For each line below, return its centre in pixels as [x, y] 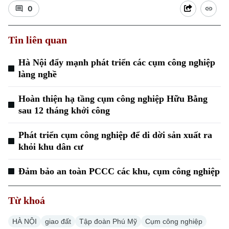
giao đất [58, 221]
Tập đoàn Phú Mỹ [108, 221]
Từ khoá [27, 200]
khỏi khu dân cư [51, 147]
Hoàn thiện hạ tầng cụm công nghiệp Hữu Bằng [113, 99]
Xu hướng [22, 74]
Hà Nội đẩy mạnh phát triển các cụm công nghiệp [117, 62]
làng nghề [38, 74]
